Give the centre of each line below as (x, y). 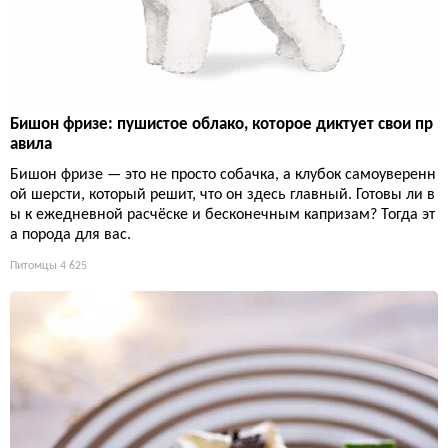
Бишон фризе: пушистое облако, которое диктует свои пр (221, 124)
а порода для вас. (70, 234)
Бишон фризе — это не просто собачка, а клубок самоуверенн (223, 174)
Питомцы (33, 265)
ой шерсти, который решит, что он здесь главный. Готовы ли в (222, 194)
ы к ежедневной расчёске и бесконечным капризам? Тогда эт (222, 214)
